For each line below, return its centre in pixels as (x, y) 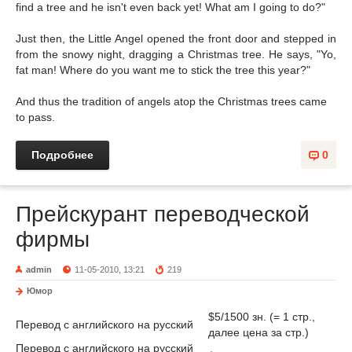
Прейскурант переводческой (163, 214)
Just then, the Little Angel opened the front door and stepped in (176, 38)
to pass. (35, 117)
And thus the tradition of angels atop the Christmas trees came (171, 101)
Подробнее (62, 155)
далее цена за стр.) (258, 332)
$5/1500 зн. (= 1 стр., (262, 317)
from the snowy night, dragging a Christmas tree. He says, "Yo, (176, 54)
